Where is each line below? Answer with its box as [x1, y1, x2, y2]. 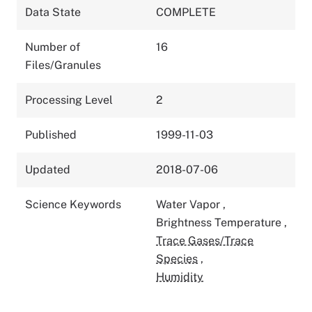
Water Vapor [156, 197, 223, 211]
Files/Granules [25, 58, 101, 72]
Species [156, 251, 198, 265]
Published [25, 127, 77, 141]
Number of [25, 40, 80, 54]
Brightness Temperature [156, 215, 284, 229]
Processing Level [25, 93, 113, 107]
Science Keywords [25, 197, 121, 211]
